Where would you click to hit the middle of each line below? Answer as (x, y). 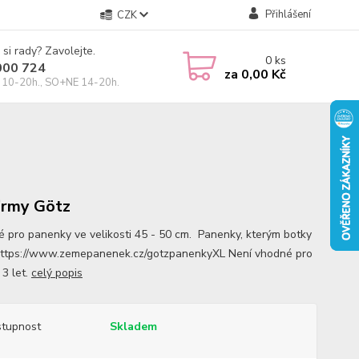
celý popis (56, 273)
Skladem (133, 327)
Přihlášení (288, 14)
